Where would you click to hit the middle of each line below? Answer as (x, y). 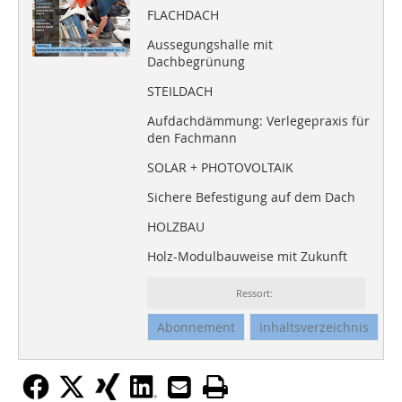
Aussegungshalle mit (210, 45)
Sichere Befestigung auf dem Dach (251, 197)
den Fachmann (192, 138)
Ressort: (256, 293)
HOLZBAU (175, 227)
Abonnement (196, 328)
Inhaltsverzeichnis (314, 328)
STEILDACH (179, 92)
